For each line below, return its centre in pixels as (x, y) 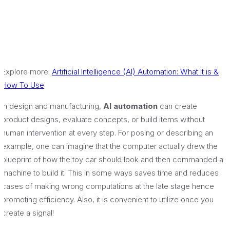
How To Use (23, 85)
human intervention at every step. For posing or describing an (107, 133)
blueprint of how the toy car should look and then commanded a (112, 160)
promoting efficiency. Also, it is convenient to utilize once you (108, 200)
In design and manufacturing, (52, 106)
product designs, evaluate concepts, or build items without (103, 120)
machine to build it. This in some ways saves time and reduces (110, 173)
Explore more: (27, 72)
